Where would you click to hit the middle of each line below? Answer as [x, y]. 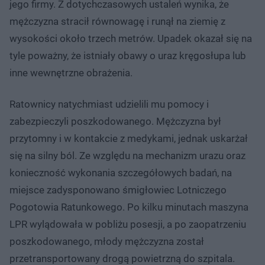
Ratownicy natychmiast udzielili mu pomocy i [109, 104]
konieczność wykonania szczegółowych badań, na [121, 172]
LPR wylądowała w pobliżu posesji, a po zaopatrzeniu [128, 224]
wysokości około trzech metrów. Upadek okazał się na [131, 38]
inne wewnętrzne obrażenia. [71, 72]
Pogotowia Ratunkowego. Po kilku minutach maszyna [129, 207]
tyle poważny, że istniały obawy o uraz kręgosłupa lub [128, 55]
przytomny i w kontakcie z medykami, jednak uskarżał [129, 138]
